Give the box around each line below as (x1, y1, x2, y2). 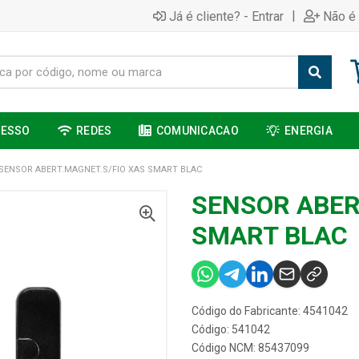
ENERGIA (284, 124, 333, 137)
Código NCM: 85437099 (192, 341, 309, 354)
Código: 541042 (192, 323, 270, 336)
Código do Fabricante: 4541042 (192, 305, 348, 317)
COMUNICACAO (155, 124, 239, 137)
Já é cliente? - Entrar (169, 8, 284, 24)
